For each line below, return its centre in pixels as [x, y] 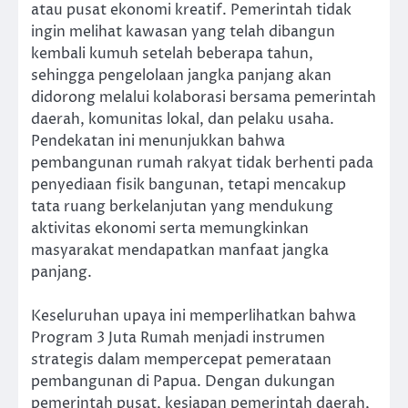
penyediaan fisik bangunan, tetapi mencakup [189, 184]
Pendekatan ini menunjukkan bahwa [158, 141]
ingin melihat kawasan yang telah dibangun [183, 31]
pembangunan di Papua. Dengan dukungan [183, 381]
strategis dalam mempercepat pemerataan [181, 359]
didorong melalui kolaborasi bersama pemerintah [204, 97]
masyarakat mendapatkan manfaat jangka [180, 250]
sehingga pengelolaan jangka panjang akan [181, 75]
